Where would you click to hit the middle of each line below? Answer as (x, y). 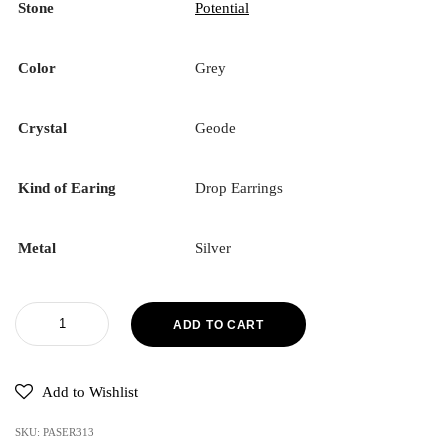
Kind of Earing (67, 188)
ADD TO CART (218, 324)
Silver (213, 248)
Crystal (42, 128)
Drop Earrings (239, 188)
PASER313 (68, 431)
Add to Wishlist (90, 391)
